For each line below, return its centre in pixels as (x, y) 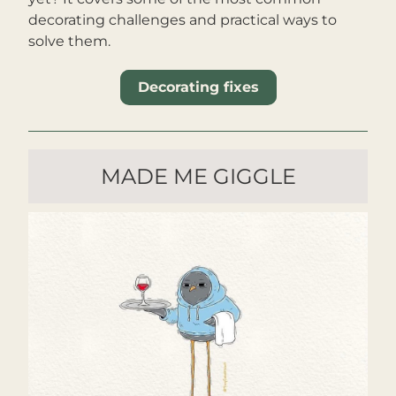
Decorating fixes (198, 87)
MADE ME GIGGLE (198, 176)
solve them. (69, 41)
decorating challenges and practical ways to (183, 20)
